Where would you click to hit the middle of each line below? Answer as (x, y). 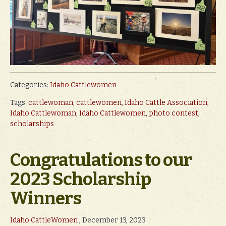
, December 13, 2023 (112, 220)
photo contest (174, 114)
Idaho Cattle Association (166, 103)
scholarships (32, 124)
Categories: (30, 85)
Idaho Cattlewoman (43, 114)
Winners (46, 199)
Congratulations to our (101, 160)
